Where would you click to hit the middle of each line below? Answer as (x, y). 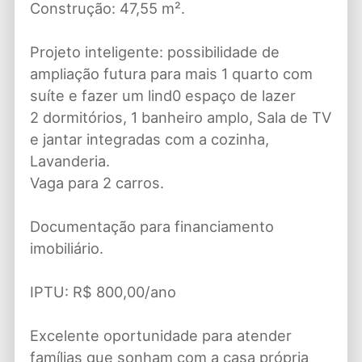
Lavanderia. (69, 161)
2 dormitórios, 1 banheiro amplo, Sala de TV (180, 118)
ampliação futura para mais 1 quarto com (171, 74)
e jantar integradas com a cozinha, (149, 139)
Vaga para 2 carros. (97, 183)
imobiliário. (66, 248)
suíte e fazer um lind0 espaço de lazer (162, 96)
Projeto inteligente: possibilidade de (154, 52)
